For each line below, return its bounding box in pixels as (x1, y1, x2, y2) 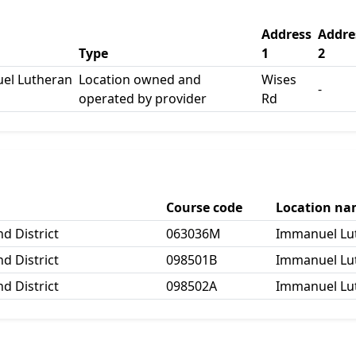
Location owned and (79, 71, 201, 88)
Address (261, 25, 311, 43)
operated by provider (79, 90, 207, 107)
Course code (166, 199, 242, 216)
